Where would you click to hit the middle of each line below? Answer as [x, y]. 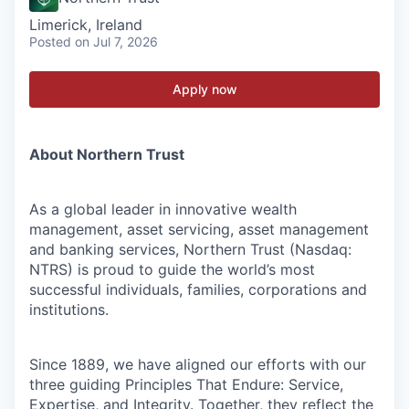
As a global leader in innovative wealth [163, 209]
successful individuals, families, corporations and [198, 289]
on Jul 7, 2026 [116, 42]
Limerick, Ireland [86, 25]
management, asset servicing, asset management [199, 229]
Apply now [204, 89]
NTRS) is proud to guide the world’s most [172, 269]
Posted [50, 42]
